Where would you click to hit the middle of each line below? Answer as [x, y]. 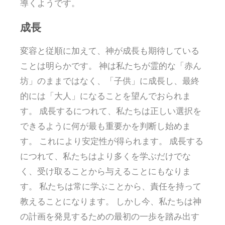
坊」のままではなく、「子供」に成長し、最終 [110, 81]
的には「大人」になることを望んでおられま [105, 96]
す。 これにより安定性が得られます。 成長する [112, 141]
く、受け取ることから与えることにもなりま [105, 171]
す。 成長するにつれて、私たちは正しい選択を [111, 111]
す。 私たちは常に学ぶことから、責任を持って [111, 186]
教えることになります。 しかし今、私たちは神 [111, 201]
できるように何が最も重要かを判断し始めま [105, 126]
